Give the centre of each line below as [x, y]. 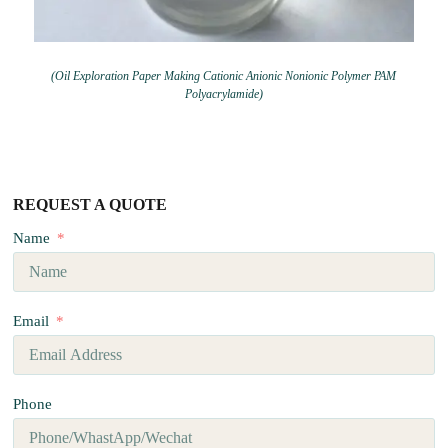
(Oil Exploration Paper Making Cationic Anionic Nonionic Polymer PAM [224, 75]
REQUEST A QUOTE [90, 204]
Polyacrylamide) [223, 93]
